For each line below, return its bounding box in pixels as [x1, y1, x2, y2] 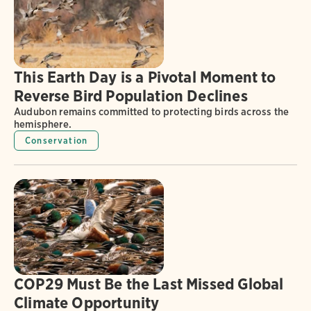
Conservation [25, 135, 88, 146]
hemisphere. [14, 117, 72, 131]
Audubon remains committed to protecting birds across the [14, 105, 289, 118]
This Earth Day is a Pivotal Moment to [14, 67, 276, 87]
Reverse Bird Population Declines [14, 85, 248, 106]
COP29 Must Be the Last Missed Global [14, 274, 284, 294]
